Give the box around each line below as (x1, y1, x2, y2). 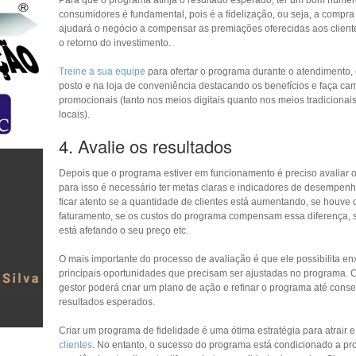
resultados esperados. (58, 296, 155, 308)
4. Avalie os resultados (58, 133, 232, 158)
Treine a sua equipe (58, 65, 145, 77)
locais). (58, 108, 90, 120)
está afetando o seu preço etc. (58, 224, 188, 236)
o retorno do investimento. (58, 37, 171, 48)
